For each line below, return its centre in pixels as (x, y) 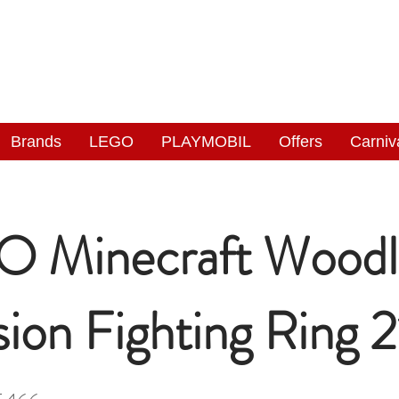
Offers (301, 142)
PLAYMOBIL (206, 142)
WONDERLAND (195, 81)
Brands (36, 142)
